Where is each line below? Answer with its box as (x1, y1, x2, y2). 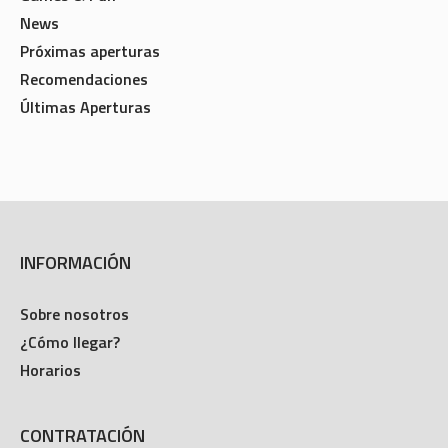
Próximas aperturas (20, 58, 160, 83)
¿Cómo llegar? (20, 349, 121, 374)
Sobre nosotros (20, 321, 130, 346)
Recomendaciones (20, 86, 148, 111)
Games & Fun (20, 2, 116, 27)
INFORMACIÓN (20, 268, 132, 296)
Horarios (20, 377, 82, 402)
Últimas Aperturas (20, 114, 151, 139)
